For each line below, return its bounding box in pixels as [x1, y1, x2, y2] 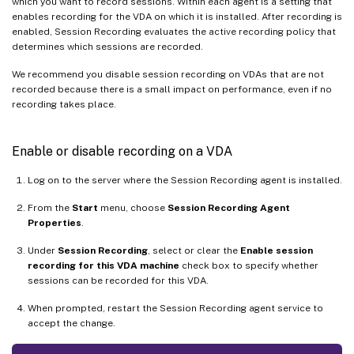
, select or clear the [148, 244, 240, 256]
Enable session [240, 244, 313, 256]
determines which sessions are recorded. [12, 40, 203, 52]
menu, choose [98, 201, 168, 213]
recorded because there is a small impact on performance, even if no [12, 83, 332, 95]
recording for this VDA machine [28, 259, 179, 271]
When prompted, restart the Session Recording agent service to [28, 302, 323, 314]
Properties [28, 217, 81, 228]
